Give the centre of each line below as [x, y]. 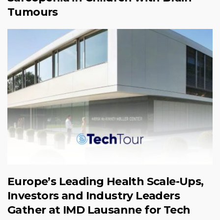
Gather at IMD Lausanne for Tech [99, 210]
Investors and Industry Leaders [94, 195]
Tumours [33, 12]
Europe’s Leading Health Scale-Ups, [106, 181]
